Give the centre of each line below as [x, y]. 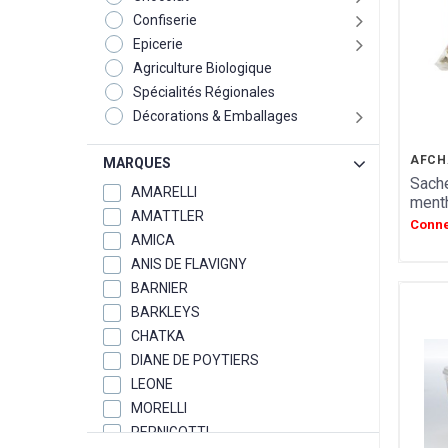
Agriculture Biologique [203, 68]
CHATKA [158, 336]
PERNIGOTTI [170, 432]
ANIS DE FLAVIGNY [189, 264]
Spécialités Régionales [204, 92]
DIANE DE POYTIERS [195, 360]
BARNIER [160, 288]
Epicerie [158, 44]
